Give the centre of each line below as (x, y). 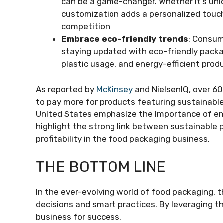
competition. (87, 26)
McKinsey (114, 89)
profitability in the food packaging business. (123, 139)
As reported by (66, 89)
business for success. (80, 217)
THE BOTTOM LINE (101, 167)
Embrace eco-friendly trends (125, 39)
